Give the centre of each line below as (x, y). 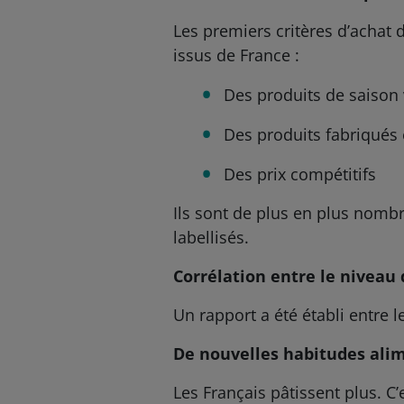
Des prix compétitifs (299, 174)
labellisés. (211, 237)
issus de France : (236, 55)
